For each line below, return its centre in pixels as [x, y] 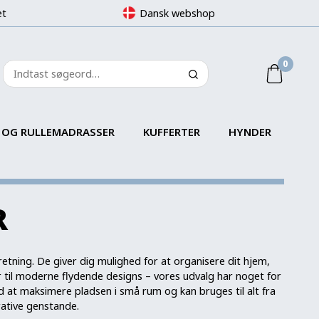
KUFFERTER [172, 132]
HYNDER [250, 132]
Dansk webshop [177, 13]
